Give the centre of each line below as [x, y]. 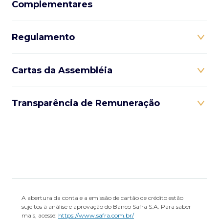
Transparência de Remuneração [86, 103]
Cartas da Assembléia [62, 70]
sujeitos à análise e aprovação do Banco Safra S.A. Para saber [106, 207]
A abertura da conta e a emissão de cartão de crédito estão [102, 198]
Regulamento [43, 37]
